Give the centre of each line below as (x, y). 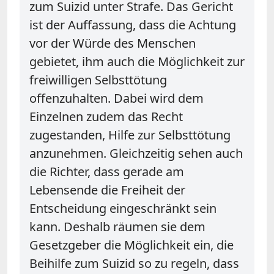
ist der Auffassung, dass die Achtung (133, 24)
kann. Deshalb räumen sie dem (117, 226)
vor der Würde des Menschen (113, 43)
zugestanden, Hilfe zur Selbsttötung (130, 135)
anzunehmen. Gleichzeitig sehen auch (136, 153)
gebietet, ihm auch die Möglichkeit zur (137, 61)
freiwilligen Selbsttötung (98, 80)
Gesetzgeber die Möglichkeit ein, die (131, 245)
